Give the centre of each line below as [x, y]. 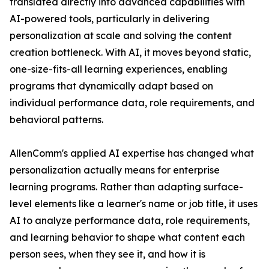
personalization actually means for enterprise [115, 170]
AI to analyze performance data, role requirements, [130, 221]
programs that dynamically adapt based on [111, 86]
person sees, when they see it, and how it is [107, 254]
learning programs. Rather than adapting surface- [126, 187]
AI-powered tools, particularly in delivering [110, 19]
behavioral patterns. [56, 120]
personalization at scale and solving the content [121, 36]
